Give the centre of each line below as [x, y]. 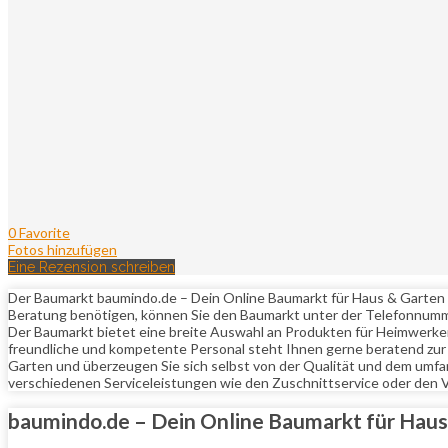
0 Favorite [39, 232]
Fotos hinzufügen [62, 249]
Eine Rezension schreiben [91, 266]
